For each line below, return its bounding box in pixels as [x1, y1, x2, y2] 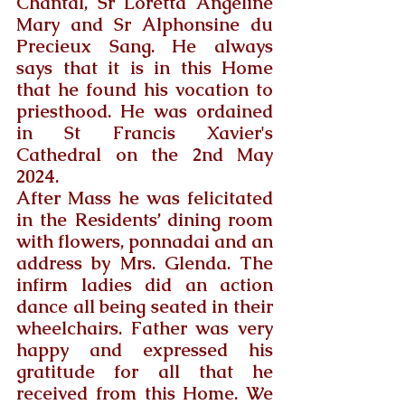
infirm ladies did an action [16, 272, 273, 297]
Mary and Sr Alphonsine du [16, 12, 273, 36]
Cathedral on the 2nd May [16, 142, 273, 166]
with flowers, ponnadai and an [16, 229, 273, 253]
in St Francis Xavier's [16, 120, 273, 145]
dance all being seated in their [16, 294, 273, 318]
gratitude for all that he [16, 359, 273, 383]
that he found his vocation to [16, 77, 273, 101]
